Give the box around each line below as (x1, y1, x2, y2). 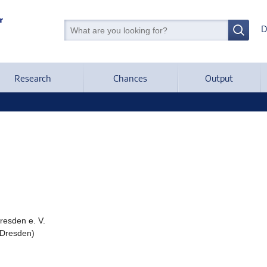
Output (204, 72, 233, 83)
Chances (113, 72, 147, 83)
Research (14, 72, 51, 83)
